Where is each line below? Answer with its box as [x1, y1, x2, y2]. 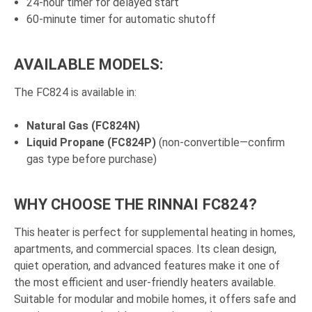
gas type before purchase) [26, 153, 157, 166]
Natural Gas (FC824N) [26, 119, 141, 133]
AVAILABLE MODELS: [14, 56, 164, 74]
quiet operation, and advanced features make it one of [14, 259, 280, 273]
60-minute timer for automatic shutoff [26, 13, 217, 26]
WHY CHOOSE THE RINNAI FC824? [14, 196, 257, 214]
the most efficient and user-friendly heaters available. [14, 276, 276, 290]
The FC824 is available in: [14, 86, 136, 100]
